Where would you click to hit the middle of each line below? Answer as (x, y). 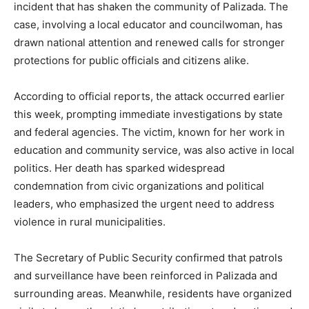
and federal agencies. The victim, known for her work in (149, 132)
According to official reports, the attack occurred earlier (149, 97)
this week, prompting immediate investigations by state (148, 114)
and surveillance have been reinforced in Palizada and (146, 276)
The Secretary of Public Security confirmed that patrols (148, 258)
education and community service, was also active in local (154, 150)
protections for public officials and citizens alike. (131, 61)
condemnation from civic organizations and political (139, 186)
